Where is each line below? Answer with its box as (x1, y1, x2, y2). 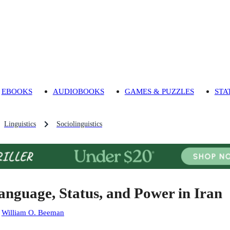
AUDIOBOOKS (52, 87, 104, 96)
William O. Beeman (1, 208, 64, 217)
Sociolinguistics (56, 120, 102, 128)
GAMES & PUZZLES (124, 87, 194, 96)
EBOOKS (1, 87, 32, 96)
